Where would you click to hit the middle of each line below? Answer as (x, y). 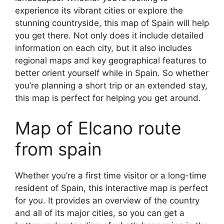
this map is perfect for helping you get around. (108, 98)
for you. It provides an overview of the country (107, 200)
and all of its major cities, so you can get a (100, 213)
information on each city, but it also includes (103, 48)
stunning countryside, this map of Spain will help (112, 23)
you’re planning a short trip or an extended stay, (111, 85)
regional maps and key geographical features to (111, 60)
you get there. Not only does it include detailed (109, 35)
